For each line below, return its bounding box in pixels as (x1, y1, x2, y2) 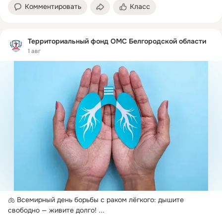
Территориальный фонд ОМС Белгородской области (28, 36, 206, 46)
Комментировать (25, 1, 81, 11)
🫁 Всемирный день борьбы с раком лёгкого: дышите (8, 195, 184, 205)
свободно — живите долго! (8, 206, 97, 215)
